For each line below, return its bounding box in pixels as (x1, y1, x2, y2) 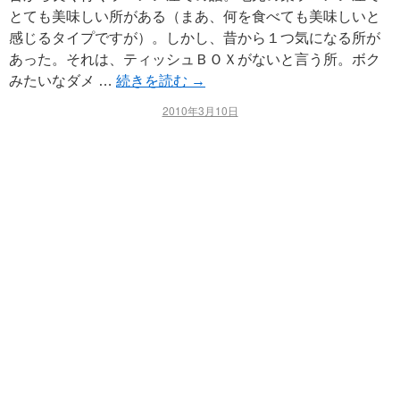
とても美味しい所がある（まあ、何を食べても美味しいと (9, 9, 380, 25)
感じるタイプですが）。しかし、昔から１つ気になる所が (9, 30, 380, 46)
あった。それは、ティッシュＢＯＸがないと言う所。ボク (9, 52, 380, 68)
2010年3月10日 (162, 103, 238, 119)
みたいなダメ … (9, 73, 116, 89)
